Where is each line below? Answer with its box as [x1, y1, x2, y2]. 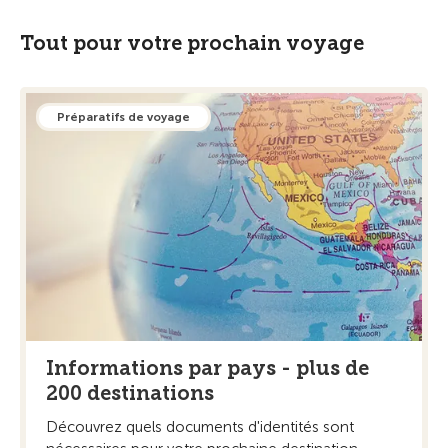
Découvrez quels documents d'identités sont [46, 417, 354, 436]
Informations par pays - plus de [46, 355, 369, 380]
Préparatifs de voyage [57, 110, 190, 125]
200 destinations [46, 380, 214, 405]
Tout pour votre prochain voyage [20, 31, 364, 56]
